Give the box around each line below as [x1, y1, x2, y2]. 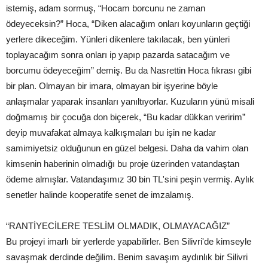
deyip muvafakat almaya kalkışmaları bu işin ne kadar [6, 127, 216, 138]
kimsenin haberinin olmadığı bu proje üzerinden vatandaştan [6, 159, 239, 169]
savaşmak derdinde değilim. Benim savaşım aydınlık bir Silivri [6, 252, 248, 263]
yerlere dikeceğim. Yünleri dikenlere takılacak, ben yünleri [6, 34, 230, 45]
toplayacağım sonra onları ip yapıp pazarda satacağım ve [6, 50, 230, 60]
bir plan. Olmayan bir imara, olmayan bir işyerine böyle [6, 81, 218, 92]
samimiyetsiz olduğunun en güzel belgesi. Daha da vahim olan [6, 143, 248, 154]
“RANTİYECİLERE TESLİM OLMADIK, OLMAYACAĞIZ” [6, 221, 230, 232]
